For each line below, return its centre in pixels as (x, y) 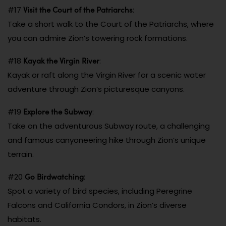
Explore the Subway (58, 111)
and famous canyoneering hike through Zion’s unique (107, 140)
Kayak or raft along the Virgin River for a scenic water (107, 75)
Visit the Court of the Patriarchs (78, 9)
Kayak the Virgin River (61, 60)
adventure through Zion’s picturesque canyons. (96, 89)
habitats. (24, 219)
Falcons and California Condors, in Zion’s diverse (97, 205)
